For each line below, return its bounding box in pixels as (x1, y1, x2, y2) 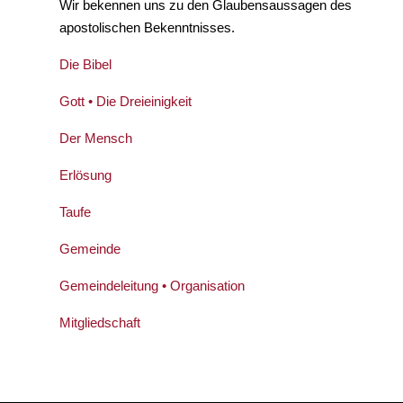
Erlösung (59, 166, 112, 183)
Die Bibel (59, 56, 112, 72)
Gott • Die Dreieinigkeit (59, 93, 192, 109)
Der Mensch (59, 130, 132, 146)
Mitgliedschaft (59, 314, 140, 330)
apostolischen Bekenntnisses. (59, 19, 235, 35)
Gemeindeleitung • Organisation (59, 277, 245, 293)
